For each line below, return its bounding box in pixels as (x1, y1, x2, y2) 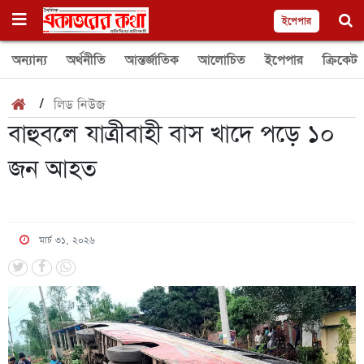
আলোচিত (198, 51, 245, 69)
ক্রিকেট (323, 51, 357, 69)
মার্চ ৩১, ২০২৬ (38, 234, 95, 247)
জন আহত (8, 153, 97, 187)
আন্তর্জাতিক (125, 51, 179, 69)
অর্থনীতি (67, 51, 106, 69)
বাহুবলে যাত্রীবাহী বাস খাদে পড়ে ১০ (8, 118, 335, 152)
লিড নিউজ (53, 96, 105, 115)
